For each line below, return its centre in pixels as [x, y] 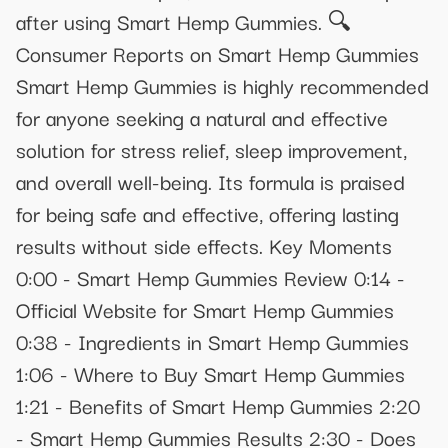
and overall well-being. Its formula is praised [210, 180]
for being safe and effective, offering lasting [207, 212]
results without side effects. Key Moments [204, 244]
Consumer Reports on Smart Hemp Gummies [217, 52]
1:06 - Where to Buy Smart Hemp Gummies [210, 372]
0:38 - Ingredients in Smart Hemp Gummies [212, 340]
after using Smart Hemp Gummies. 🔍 [183, 20]
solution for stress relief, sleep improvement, [211, 148]
